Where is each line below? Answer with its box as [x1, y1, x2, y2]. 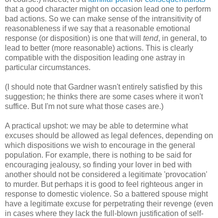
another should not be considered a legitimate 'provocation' [5, 170, 207, 179]
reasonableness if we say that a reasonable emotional [5, 24, 190, 33]
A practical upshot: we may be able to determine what [5, 121, 188, 130]
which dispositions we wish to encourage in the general [5, 141, 195, 149]
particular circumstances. [5, 63, 91, 72]
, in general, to [158, 34, 207, 42]
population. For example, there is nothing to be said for [5, 150, 192, 159]
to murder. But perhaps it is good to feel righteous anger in [5, 180, 203, 188]
